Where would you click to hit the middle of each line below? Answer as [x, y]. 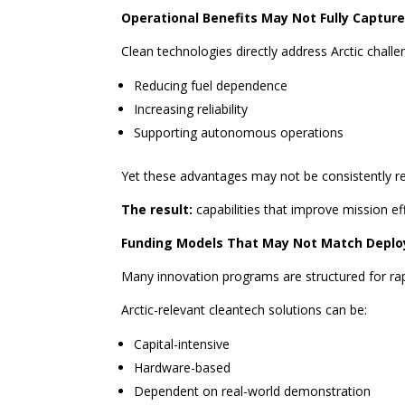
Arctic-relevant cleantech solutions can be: [245, 310]
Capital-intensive [182, 344]
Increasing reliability [191, 109]
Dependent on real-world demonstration [253, 391]
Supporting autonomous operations [239, 133]
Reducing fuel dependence [211, 86]
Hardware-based [183, 368]
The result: [157, 210]
